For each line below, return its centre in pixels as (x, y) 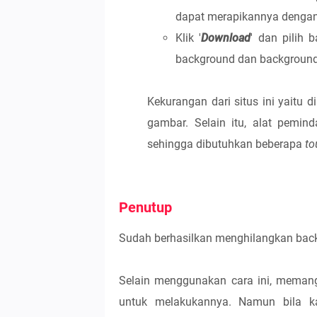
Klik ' (189, 38)
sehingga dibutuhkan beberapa (226, 144)
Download (226, 38)
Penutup (145, 207)
